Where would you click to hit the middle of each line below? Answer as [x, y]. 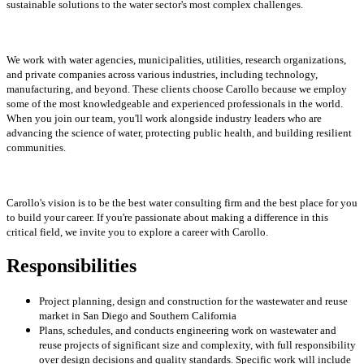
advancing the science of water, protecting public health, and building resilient [179, 132]
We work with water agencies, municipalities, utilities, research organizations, [176, 59]
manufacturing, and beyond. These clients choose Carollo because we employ [177, 89]
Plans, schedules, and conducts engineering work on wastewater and [188, 330]
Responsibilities [71, 265]
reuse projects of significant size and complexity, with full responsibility [197, 344]
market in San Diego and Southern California [138, 315]
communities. [36, 147]
